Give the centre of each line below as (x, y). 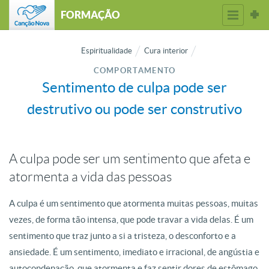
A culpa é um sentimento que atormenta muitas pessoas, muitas (134, 203)
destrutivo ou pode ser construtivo (134, 109)
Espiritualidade (107, 51)
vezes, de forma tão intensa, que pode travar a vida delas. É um (131, 219)
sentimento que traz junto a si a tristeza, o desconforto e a (122, 236)
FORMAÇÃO (90, 15)
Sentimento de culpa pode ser (134, 87)
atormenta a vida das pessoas (90, 177)
